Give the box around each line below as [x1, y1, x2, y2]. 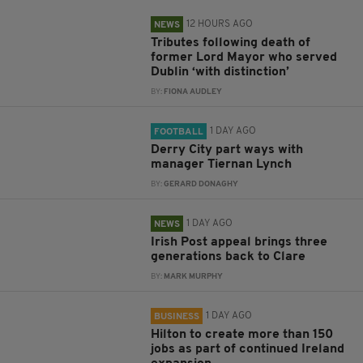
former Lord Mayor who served [151, 51, 338, 65]
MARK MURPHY [164, 273, 224, 281]
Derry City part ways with [151, 143, 304, 157]
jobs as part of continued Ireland [151, 343, 345, 357]
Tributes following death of [151, 36, 311, 50]
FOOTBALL [154, 127, 204, 138]
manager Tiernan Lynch [151, 158, 296, 172]
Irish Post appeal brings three [151, 236, 328, 250]
